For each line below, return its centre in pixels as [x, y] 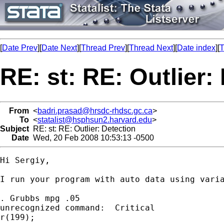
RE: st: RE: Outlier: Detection [82, 128]
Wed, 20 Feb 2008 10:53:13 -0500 [91, 137]
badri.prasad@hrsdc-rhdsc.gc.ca [95, 110]
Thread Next [151, 48]
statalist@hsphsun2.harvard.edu [95, 119]
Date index [196, 48]
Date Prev [20, 48]
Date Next [59, 48]
